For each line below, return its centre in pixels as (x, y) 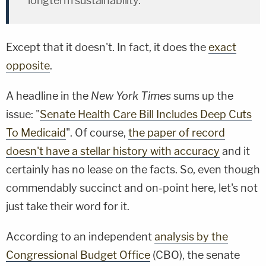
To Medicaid (36, 133)
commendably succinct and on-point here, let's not (132, 188)
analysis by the (191, 237)
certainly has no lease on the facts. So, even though (133, 170)
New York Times (131, 96)
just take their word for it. (68, 206)
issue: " (23, 114)
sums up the (202, 96)
